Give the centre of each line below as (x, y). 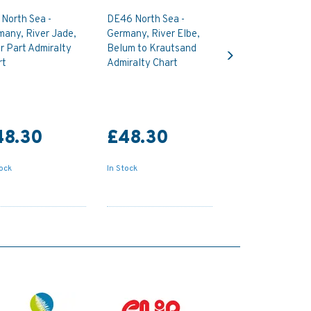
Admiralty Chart (143, 63)
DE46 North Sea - (146, 19)
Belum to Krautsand (152, 49)
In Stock (123, 168)
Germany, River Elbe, (154, 34)
